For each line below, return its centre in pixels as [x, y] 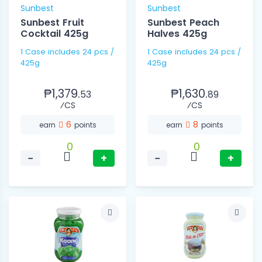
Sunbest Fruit [52, 23]
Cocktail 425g [54, 34]
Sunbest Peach [183, 23]
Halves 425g [177, 34]
